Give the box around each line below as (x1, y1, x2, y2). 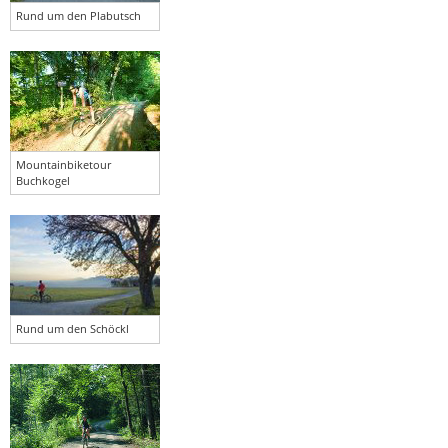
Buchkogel (16, 172, 70, 188)
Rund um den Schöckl (16, 320, 129, 336)
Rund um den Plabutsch (16, 7, 141, 23)
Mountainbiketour (16, 156, 111, 172)
